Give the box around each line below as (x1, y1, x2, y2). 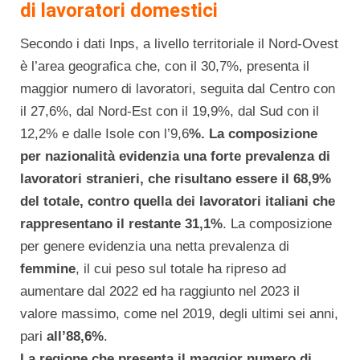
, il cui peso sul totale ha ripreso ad (76, 260, 286, 276)
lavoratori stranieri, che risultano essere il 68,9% (20, 170, 331, 186)
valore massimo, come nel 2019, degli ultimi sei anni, (20, 305, 338, 321)
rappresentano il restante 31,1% (20, 215, 223, 231)
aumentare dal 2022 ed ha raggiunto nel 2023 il (20, 283, 300, 299)
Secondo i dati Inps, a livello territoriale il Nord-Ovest (20, 35, 338, 51)
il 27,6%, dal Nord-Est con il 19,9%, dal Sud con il (20, 103, 319, 119)
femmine (20, 260, 76, 276)
